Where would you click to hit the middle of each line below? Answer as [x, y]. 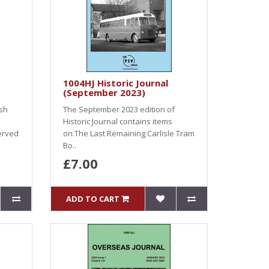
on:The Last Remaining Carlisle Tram [128, 133]
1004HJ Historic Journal [115, 83]
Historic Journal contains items [117, 121]
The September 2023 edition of [119, 109]
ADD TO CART [93, 199]
